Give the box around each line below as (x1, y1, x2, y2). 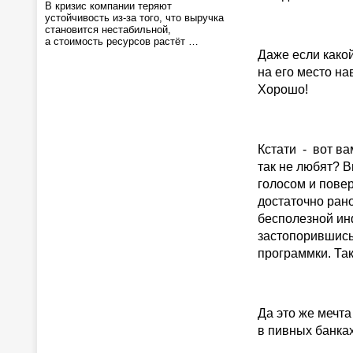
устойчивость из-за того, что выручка (45, 12, 224, 24)
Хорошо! (258, 83, 308, 96)
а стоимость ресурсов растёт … (45, 35, 199, 47)
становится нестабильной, (45, 24, 171, 35)
